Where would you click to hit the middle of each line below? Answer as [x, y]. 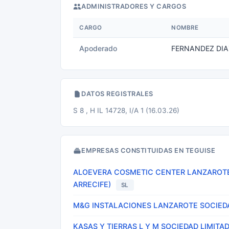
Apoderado [98, 48]
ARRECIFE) [92, 184]
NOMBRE [185, 28]
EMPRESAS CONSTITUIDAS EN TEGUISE [148, 151]
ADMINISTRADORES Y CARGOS [134, 6]
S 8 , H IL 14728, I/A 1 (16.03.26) [126, 110]
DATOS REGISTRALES [117, 94]
